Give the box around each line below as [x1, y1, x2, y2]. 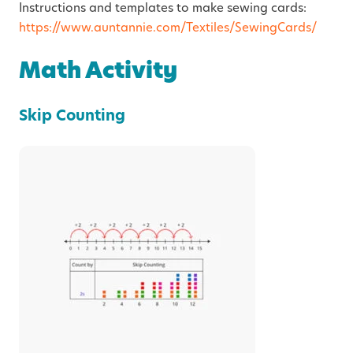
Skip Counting [19, 105, 125, 127]
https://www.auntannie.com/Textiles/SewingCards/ [19, 19, 317, 36]
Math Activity [19, 54, 177, 87]
